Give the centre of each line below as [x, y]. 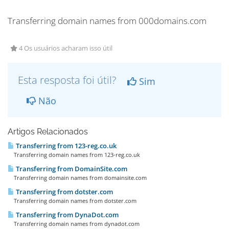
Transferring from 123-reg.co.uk [65, 146]
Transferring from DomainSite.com [71, 169]
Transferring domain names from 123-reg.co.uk [74, 155]
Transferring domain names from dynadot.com [74, 224]
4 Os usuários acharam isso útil [65, 48]
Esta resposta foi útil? [68, 80]
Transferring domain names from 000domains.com [107, 21]
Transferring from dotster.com [64, 192]
